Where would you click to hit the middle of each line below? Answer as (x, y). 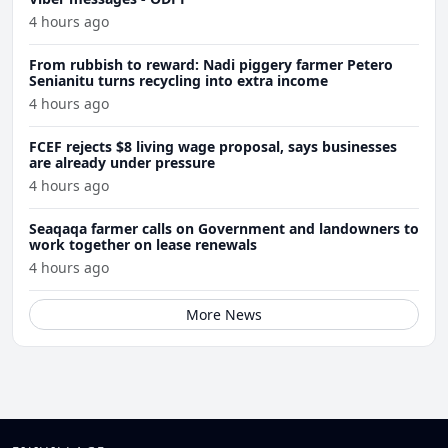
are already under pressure (122, 163)
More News (224, 315)
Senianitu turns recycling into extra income (178, 81)
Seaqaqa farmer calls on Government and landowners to (224, 229)
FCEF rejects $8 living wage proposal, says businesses (213, 147)
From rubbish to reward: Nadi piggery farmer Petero (211, 65)
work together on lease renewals (143, 245)
